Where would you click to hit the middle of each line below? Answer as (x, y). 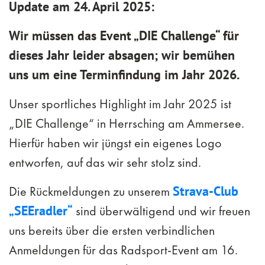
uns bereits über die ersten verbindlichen (112, 231)
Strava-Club (206, 191)
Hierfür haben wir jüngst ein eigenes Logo (115, 143)
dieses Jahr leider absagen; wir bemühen (122, 55)
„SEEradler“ (41, 211)
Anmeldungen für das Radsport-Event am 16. (123, 250)
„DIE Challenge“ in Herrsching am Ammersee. (127, 124)
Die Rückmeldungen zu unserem (91, 192)
